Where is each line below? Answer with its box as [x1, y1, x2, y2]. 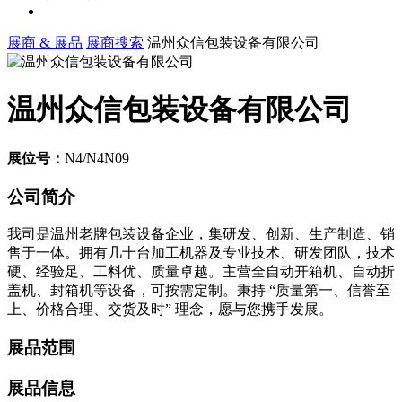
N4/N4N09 [65, 150, 129, 166]
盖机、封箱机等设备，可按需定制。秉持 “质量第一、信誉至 [7, 283, 390, 299]
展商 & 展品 [7, 34, 83, 50]
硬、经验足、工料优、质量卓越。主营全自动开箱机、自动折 [7, 264, 395, 280]
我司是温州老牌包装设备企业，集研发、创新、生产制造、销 [7, 226, 395, 242]
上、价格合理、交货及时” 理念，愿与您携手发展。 [7, 301, 333, 318]
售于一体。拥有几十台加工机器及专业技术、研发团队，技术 [7, 245, 395, 261]
